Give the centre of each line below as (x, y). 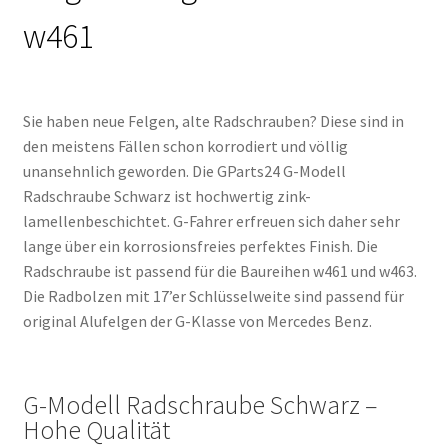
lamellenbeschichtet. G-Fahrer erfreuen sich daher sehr (211, 220)
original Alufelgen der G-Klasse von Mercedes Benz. (197, 320)
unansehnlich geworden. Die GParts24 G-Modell (184, 170)
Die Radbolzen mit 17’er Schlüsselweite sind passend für (213, 295)
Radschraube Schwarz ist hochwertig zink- (166, 195)
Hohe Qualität (96, 429)
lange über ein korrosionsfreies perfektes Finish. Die (200, 245)
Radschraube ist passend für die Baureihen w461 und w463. (219, 270)
